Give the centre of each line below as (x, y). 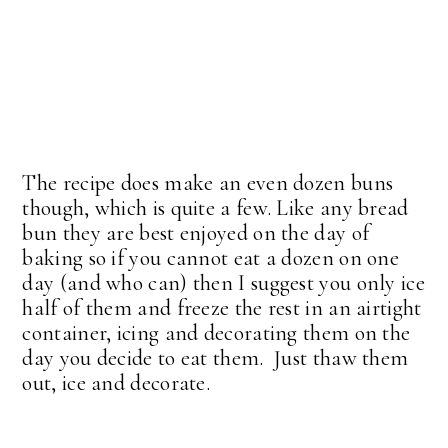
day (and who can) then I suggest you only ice (223, 282)
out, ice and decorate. (116, 382)
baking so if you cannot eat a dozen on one (211, 257)
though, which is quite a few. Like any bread (215, 207)
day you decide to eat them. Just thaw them (215, 357)
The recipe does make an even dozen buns (208, 182)
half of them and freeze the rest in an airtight (222, 307)
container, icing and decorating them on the (216, 332)
